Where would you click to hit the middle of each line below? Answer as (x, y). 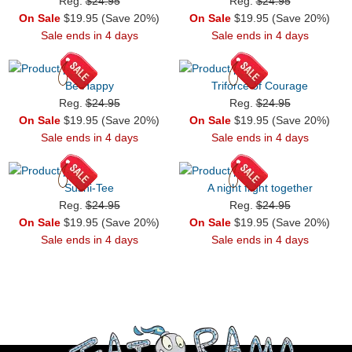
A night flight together (260, 187)
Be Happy (89, 85)
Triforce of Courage (260, 85)
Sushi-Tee (89, 187)
